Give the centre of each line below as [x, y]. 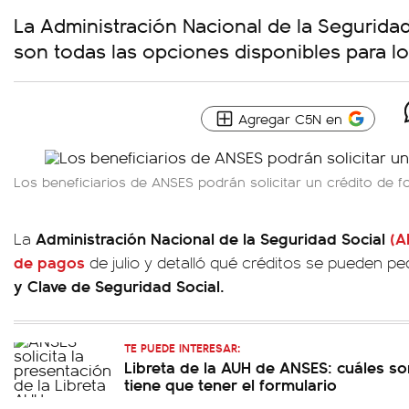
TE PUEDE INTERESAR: [182, 347]
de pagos [49, 262]
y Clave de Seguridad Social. [119, 285]
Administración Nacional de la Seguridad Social [213, 238]
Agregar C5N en [290, 118]
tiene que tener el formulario [231, 384]
